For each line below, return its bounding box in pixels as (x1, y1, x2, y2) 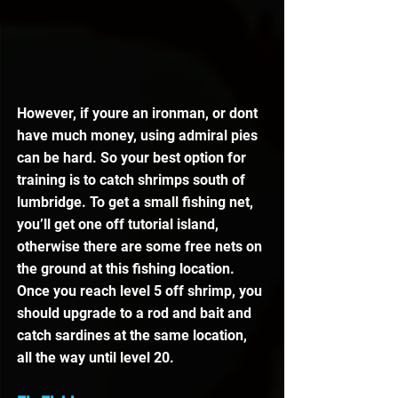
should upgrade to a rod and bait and (17, 305, 255, 322)
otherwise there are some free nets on (17, 238, 266, 256)
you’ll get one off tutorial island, (17, 216, 222, 234)
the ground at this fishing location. (17, 260, 238, 278)
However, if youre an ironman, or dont (17, 105, 261, 123)
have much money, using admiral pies (17, 127, 261, 145)
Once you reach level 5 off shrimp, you (17, 283, 266, 300)
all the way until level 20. (17, 349, 174, 367)
